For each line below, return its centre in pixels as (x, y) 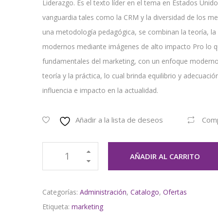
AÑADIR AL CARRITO (165, 156)
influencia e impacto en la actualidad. (100, 90)
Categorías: (61, 192)
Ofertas (175, 192)
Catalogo (145, 192)
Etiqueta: (57, 207)
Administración (103, 192)
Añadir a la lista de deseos (119, 120)
